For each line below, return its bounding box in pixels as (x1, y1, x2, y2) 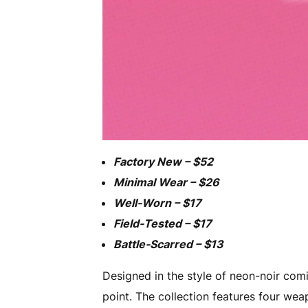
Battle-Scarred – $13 (113, 236, 224, 251)
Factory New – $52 (113, 154, 214, 168)
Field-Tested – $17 (113, 216, 212, 230)
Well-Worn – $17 (113, 195, 202, 210)
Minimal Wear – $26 (113, 175, 220, 189)
